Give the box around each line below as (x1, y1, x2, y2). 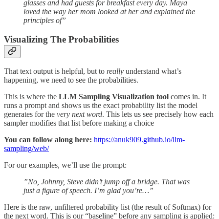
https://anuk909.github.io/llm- (94, 135, 185, 144)
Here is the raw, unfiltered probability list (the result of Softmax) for (4, 203, 211, 212)
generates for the (4, 110, 57, 119)
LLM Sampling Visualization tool (59, 92, 169, 101)
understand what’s (124, 67, 181, 76)
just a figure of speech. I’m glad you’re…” (23, 186, 153, 195)
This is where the (4, 92, 59, 101)
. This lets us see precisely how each (102, 110, 214, 119)
